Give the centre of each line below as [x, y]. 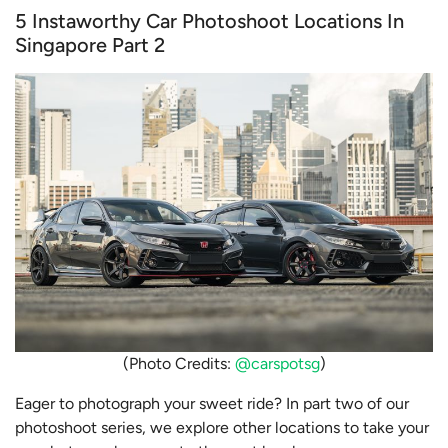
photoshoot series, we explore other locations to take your [222, 427]
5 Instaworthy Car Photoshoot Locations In [209, 21]
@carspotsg [277, 363]
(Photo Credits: [178, 363]
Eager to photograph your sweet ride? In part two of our [212, 403]
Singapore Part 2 [90, 45]
